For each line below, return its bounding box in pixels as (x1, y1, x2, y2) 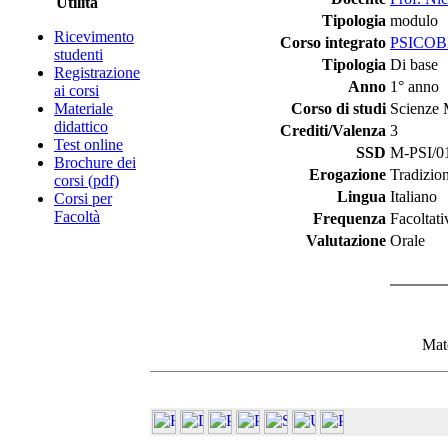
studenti (54, 46, 103, 63)
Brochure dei (54, 154, 136, 171)
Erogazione (309, 166, 386, 183)
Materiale (54, 100, 113, 117)
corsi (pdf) (54, 172, 119, 189)
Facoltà (54, 208, 100, 225)
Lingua (337, 188, 386, 205)
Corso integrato (280, 34, 386, 51)
